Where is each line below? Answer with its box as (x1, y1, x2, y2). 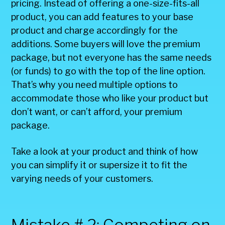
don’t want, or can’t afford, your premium (11, 106, 183, 117)
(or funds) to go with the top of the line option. (11, 65, 206, 76)
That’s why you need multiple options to (11, 79, 178, 90)
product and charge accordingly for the (11, 25, 178, 36)
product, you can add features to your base (11, 11, 194, 22)
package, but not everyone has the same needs (11, 52, 212, 63)
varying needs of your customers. (11, 173, 154, 184)
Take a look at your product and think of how (11, 146, 198, 157)
